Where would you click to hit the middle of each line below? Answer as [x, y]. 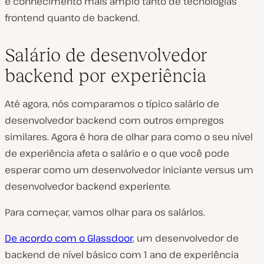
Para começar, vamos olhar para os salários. [105, 212]
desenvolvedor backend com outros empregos [114, 120]
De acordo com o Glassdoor [69, 238]
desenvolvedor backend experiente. [88, 186]
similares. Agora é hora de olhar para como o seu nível [129, 136]
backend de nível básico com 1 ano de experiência [122, 254]
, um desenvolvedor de [186, 238]
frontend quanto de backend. [72, 17]
